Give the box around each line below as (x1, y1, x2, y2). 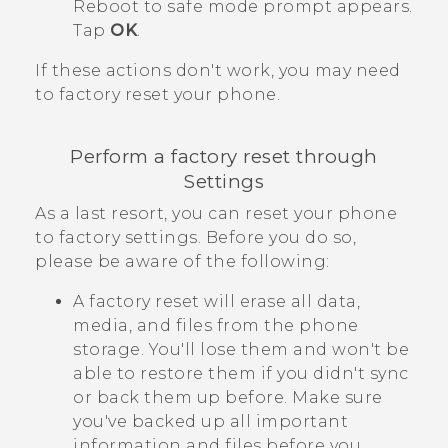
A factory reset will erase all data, (73, 292, 360, 312)
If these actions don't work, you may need (35, 60, 401, 80)
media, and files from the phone (73, 316, 359, 336)
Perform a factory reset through (70, 144, 378, 168)
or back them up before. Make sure (73, 388, 383, 408)
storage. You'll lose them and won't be (73, 340, 409, 360)
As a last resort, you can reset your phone (35, 204, 397, 224)
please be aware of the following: (35, 252, 330, 272)
